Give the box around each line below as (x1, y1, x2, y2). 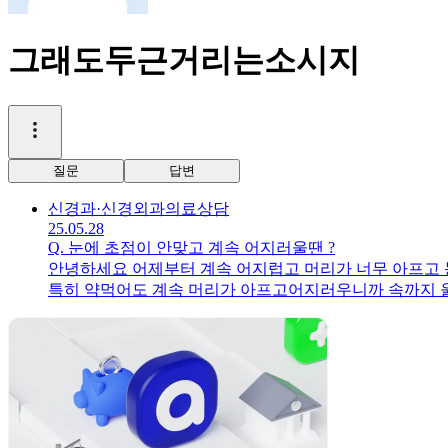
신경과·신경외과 (48, 199, 165, 217)
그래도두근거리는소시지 (8, 42, 360, 79)
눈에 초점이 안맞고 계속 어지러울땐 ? (68, 238, 335, 256)
